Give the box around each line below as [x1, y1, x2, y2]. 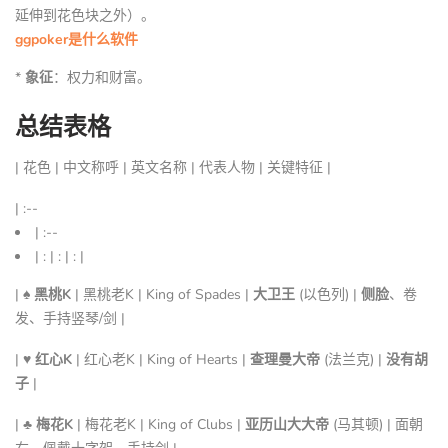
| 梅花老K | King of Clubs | [73, 414, 245, 434]
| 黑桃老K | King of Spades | [71, 284, 253, 304]
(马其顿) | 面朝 [329, 414, 423, 434]
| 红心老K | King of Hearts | [72, 349, 250, 369]
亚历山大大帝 [245, 414, 329, 434]
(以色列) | [295, 284, 361, 304]
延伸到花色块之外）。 [15, 5, 155, 25]
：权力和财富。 [53, 67, 151, 87]
